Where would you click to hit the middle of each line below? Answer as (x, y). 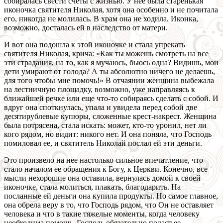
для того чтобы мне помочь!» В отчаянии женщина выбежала (109, 81)
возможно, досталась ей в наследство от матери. (86, 28)
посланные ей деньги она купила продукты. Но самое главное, (111, 196)
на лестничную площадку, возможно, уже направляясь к (100, 90)
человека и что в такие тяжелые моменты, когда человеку (102, 214)
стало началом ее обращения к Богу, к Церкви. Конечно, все (106, 169)
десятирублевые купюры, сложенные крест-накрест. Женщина (110, 116)
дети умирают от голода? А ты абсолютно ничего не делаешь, (110, 72)
